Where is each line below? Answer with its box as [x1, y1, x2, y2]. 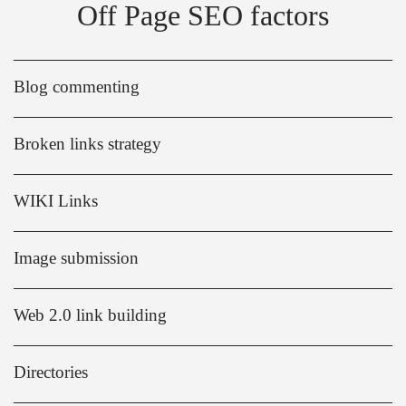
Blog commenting [14, 77, 140, 97]
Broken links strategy [14, 134, 161, 154]
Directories [14, 362, 88, 382]
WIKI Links [14, 191, 98, 211]
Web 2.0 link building [14, 305, 167, 325]
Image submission [14, 248, 139, 268]
